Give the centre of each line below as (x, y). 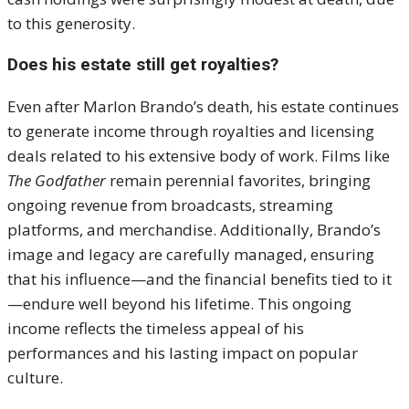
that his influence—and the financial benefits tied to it (199, 279)
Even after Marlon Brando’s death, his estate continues (203, 106)
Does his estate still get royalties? (143, 64)
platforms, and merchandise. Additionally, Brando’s (194, 230)
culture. (35, 378)
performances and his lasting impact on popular (183, 353)
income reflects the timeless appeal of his (156, 328)
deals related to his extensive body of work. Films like (199, 156)
